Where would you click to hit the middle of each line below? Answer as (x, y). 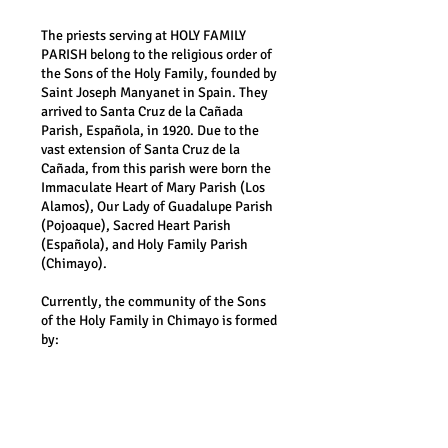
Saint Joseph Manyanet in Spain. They (154, 92)
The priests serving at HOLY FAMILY (143, 35)
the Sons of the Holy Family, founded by (159, 73)
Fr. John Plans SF (91, 396)
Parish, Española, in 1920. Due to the (150, 130)
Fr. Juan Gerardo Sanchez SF (125, 415)
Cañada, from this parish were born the (156, 168)
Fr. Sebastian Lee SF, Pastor (122, 377)
